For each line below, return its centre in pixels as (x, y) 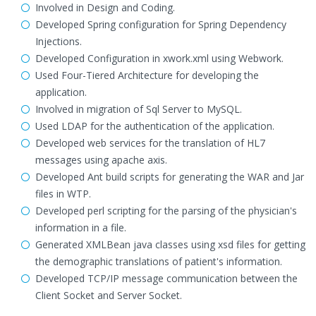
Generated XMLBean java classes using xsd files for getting (170, 244)
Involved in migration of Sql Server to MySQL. (139, 109)
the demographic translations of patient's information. (159, 261)
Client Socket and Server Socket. (109, 295)
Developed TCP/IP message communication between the (166, 278)
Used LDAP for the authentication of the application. (155, 126)
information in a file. (81, 227)
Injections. (59, 41)
